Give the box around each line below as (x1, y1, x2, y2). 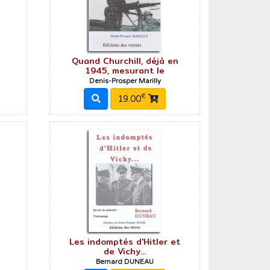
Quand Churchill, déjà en (71, 54, 178, 68)
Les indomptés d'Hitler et (69, 234, 181, 248)
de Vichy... (104, 244, 146, 258)
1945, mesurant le (85, 64, 165, 78)
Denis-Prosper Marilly (89, 77, 161, 86)
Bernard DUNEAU (96, 257, 154, 266)
